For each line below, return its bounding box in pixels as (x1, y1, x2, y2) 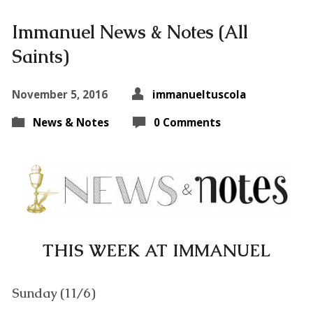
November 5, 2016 (11, 87, 108, 101)
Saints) (11, 45, 69, 68)
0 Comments (153, 115, 221, 129)
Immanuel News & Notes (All (11, 20, 248, 44)
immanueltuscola (152, 87, 246, 101)
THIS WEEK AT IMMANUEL (43, 240, 270, 262)
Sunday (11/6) (11, 285, 96, 302)
